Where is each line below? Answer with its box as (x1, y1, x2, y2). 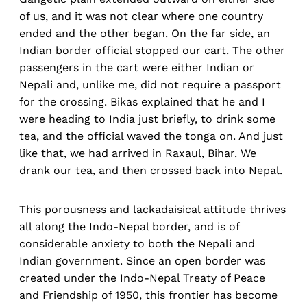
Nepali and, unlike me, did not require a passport (19, 78, 281, 92)
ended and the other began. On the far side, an (19, 27, 270, 40)
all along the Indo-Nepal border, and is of (19, 220, 239, 234)
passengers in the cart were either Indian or (19, 61, 254, 75)
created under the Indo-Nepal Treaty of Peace (19, 271, 265, 285)
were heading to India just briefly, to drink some (19, 112, 275, 126)
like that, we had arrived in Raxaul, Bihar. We (19, 147, 256, 160)
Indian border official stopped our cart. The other (19, 44, 285, 58)
